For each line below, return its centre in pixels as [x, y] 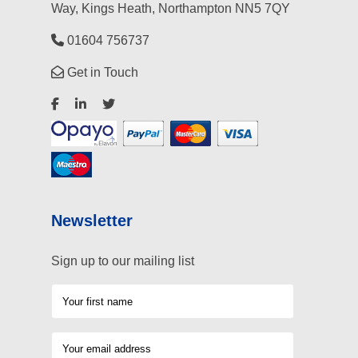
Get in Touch [101, 73]
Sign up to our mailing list [123, 261]
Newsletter [92, 221]
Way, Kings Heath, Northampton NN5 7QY [171, 9]
